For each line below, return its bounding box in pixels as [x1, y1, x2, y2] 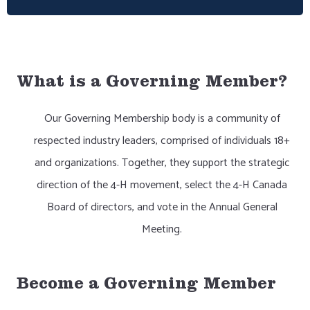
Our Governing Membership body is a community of [44, 109, 280, 128]
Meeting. [142, 220, 182, 239]
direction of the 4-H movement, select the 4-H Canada [37, 176, 287, 194]
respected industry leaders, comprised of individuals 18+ [34, 131, 290, 150]
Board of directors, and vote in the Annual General [46, 198, 277, 217]
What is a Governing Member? [17, 75, 287, 92]
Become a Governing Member [17, 277, 276, 294]
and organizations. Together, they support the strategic [34, 154, 290, 172]
